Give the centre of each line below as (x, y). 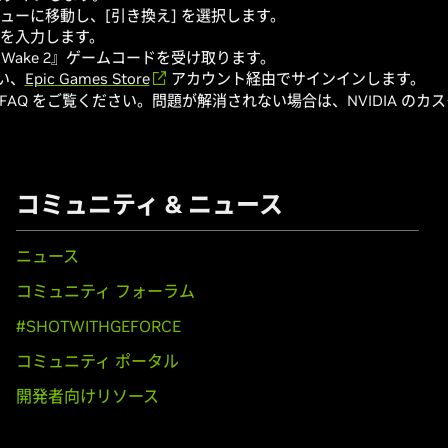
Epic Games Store (87, 78)
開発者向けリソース (87, 396)
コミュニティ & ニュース (149, 204)
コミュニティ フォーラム (105, 291)
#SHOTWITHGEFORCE (98, 326)
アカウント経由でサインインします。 (295, 78)
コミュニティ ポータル (97, 361)
